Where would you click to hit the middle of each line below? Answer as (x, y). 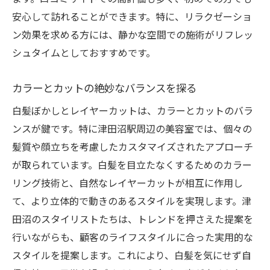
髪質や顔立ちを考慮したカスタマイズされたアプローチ (133, 146)
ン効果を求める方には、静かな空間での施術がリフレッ (133, 34)
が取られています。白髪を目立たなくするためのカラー (132, 165)
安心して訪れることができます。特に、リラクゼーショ (132, 16)
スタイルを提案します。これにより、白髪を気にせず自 (132, 255)
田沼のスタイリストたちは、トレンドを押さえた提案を (133, 219)
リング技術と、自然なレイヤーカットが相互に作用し (127, 183)
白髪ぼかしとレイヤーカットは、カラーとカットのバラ (133, 110)
